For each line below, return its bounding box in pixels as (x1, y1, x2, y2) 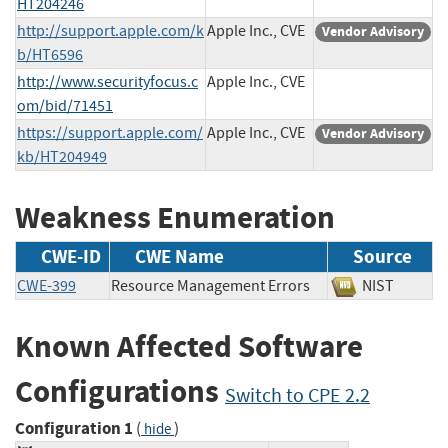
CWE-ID (41, 244, 101, 270)
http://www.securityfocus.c (17, 71, 198, 92)
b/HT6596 (17, 44, 83, 65)
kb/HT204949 (17, 146, 107, 167)
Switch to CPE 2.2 (225, 383, 370, 409)
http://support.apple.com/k (17, 20, 204, 41)
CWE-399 (17, 276, 76, 297)
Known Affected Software (15, 326, 363, 368)
